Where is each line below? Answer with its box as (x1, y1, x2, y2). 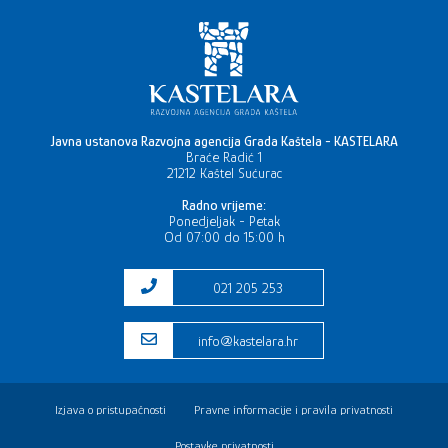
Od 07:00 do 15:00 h (163, 229, 285, 246)
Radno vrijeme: (182, 197, 266, 214)
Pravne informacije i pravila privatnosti (194, 402, 394, 418)
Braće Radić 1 (186, 149, 262, 166)
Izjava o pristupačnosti (54, 402, 166, 418)
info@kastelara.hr (198, 332, 298, 349)
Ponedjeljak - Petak (168, 213, 280, 230)
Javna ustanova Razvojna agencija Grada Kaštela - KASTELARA (50, 133, 398, 150)
